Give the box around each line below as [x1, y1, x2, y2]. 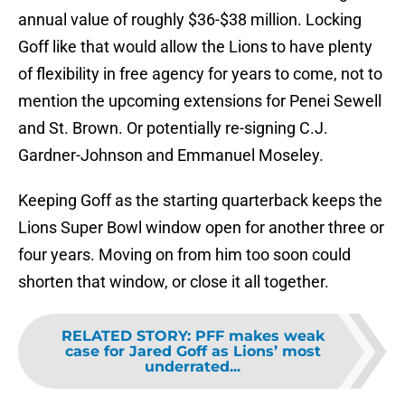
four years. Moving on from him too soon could [18, 245, 351, 265]
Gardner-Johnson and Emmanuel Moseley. [18, 146, 324, 165]
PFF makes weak [194, 327, 325, 345]
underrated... [145, 358, 240, 376]
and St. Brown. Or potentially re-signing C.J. [18, 118, 328, 138]
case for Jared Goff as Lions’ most [64, 343, 321, 361]
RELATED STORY [61, 327, 187, 345]
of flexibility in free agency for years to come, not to [18, 64, 382, 84]
